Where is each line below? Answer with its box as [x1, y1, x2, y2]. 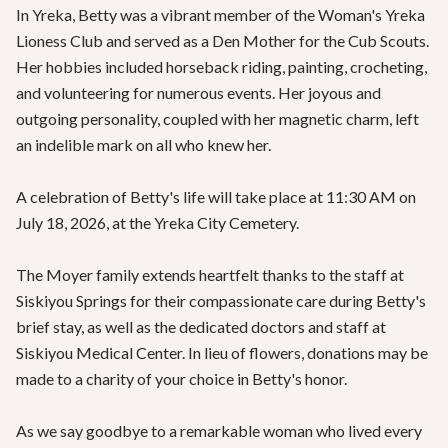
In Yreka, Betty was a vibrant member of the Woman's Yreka [16, 5, 425, 24]
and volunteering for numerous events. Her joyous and [16, 83, 381, 102]
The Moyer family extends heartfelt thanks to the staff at [16, 265, 404, 284]
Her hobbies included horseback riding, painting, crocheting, [16, 57, 427, 76]
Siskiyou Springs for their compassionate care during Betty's [16, 291, 426, 310]
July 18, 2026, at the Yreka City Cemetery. [16, 213, 302, 232]
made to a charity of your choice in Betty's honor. [16, 369, 347, 388]
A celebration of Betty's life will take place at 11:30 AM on [16, 187, 416, 206]
